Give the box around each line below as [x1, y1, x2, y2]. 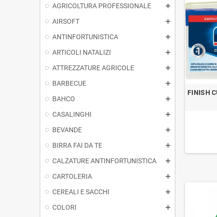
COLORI [52, 203, 77, 211]
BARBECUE [52, 79, 86, 87]
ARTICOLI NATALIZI [52, 48, 111, 56]
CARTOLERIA [52, 172, 92, 180]
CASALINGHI [52, 110, 92, 118]
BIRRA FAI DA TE [52, 141, 102, 149]
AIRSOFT [52, 17, 79, 25]
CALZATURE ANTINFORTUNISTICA [52, 156, 156, 165]
